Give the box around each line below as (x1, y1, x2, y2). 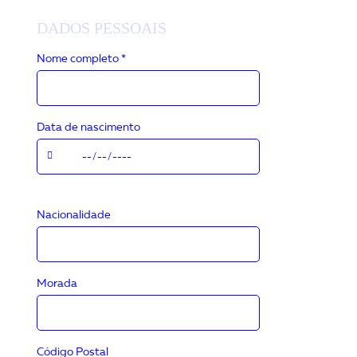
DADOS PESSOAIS (37, 19, 167, 37)
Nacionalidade (37, 210, 112, 221)
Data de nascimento (37, 122, 141, 133)
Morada (37, 278, 78, 289)
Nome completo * (37, 53, 127, 65)
